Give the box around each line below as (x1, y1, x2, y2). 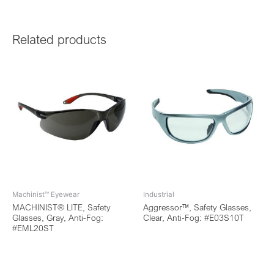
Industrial (143, 190, 174, 199)
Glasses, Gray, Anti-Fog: (12, 213, 103, 223)
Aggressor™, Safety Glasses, (143, 202, 251, 213)
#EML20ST (12, 223, 54, 234)
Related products (12, 31, 106, 47)
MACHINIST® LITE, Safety (12, 202, 111, 213)
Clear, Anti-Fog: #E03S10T (143, 213, 244, 223)
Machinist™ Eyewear (12, 190, 80, 199)
